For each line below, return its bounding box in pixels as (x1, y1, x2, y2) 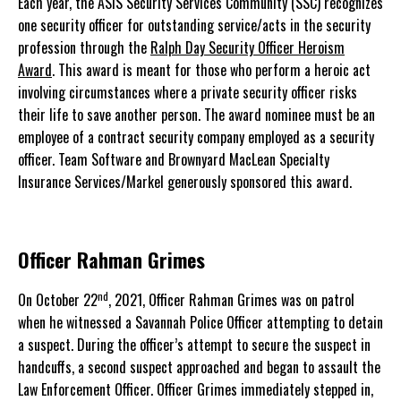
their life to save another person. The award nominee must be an (18, 104, 375, 125)
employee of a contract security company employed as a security (18, 126, 374, 148)
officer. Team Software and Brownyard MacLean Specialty (18, 149, 329, 170)
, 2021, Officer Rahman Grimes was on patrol (108, 289, 354, 311)
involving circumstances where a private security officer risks (18, 81, 357, 103)
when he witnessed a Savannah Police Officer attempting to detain (18, 311, 383, 333)
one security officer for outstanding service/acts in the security (18, 14, 371, 36)
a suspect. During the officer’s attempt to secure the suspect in (18, 334, 371, 355)
